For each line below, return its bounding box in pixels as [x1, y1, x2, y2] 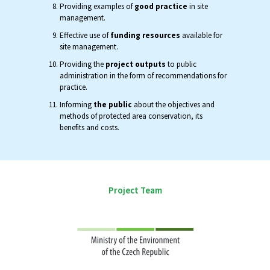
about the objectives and [131, 99, 215, 110]
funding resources [110, 30, 180, 40]
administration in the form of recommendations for [59, 70, 227, 81]
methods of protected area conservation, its [59, 110, 202, 121]
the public [93, 99, 132, 110]
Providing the [59, 58, 105, 69]
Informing [59, 99, 93, 110]
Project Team [108, 184, 162, 196]
